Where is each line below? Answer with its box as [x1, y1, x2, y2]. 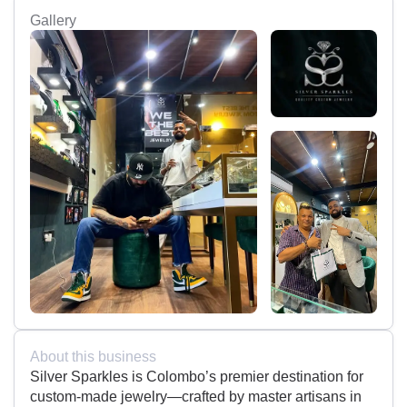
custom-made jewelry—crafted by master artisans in [30, 388, 362, 405]
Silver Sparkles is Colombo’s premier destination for [30, 368, 363, 385]
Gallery [30, 12, 76, 29]
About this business [30, 348, 156, 365]
